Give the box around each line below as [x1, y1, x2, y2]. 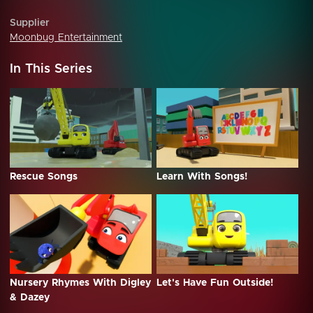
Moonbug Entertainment [10, 33, 122, 43]
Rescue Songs [10, 172, 78, 182]
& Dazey [10, 293, 50, 303]
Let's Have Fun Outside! [156, 278, 273, 289]
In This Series [10, 63, 92, 75]
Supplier [10, 18, 50, 28]
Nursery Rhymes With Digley [10, 278, 151, 289]
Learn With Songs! [156, 172, 247, 182]
